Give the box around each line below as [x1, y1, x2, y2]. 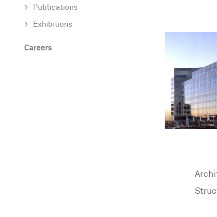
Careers [24, 44, 52, 53]
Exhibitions [33, 20, 72, 29]
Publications [33, 3, 77, 12]
